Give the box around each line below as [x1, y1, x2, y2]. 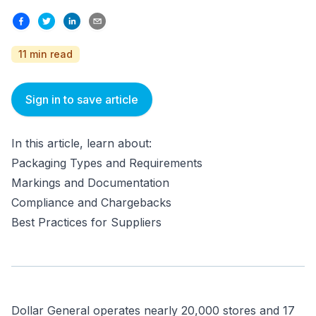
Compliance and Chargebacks [11, 195, 175, 209]
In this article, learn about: [11, 136, 155, 150]
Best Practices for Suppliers [11, 215, 169, 229]
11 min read [18, 48, 73, 60]
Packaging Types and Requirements [11, 156, 206, 170]
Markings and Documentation [11, 176, 173, 190]
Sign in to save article [25, 92, 138, 107]
